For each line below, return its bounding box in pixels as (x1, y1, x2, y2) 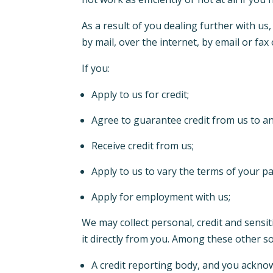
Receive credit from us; (91, 139, 194, 153)
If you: (82, 62, 110, 76)
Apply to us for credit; (91, 88, 192, 102)
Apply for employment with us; (91, 190, 233, 204)
